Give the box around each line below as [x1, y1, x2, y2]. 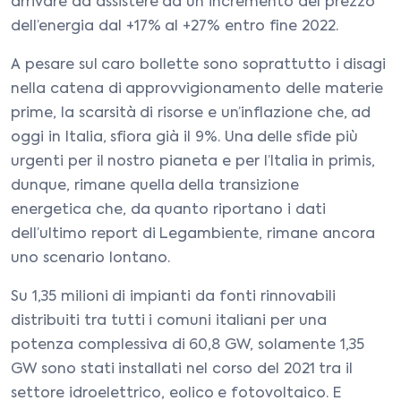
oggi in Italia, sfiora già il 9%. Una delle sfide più [11, 131, 358, 145]
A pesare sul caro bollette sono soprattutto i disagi [11, 58, 387, 73]
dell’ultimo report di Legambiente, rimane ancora [11, 227, 375, 242]
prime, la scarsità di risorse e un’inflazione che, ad [11, 107, 371, 121]
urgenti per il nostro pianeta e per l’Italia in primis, [11, 155, 376, 169]
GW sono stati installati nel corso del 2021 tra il [11, 363, 354, 377]
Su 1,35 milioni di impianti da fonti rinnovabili [11, 290, 336, 304]
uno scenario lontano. [11, 252, 170, 266]
